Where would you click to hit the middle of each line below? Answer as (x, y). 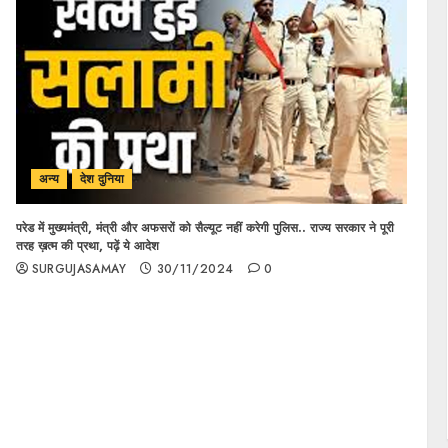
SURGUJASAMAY (78, 269)
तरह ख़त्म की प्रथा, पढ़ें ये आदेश (87, 246)
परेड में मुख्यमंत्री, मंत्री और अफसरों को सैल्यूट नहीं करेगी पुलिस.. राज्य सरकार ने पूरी (204, 228)
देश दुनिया (101, 179)
